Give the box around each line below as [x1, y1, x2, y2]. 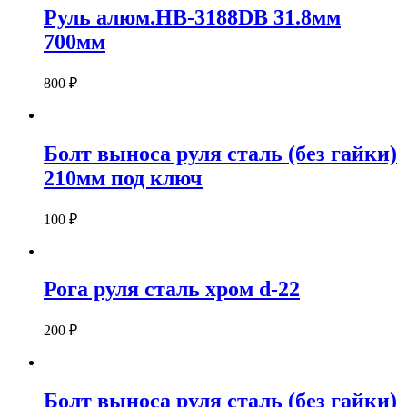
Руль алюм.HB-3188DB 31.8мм [44, 5, 341, 29]
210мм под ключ [44, 165, 203, 190]
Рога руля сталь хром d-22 [44, 277, 300, 302]
